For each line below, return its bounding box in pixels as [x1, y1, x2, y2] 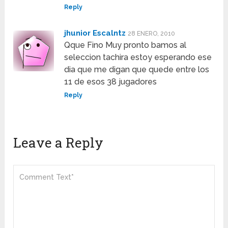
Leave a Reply [13, 133, 104, 151]
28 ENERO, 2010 [128, 30, 176, 37]
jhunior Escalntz [64, 28, 126, 38]
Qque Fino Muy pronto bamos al [64, 40, 187, 50]
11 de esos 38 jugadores [64, 76, 157, 87]
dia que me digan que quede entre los [64, 64, 210, 74]
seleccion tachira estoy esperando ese [64, 52, 212, 62]
